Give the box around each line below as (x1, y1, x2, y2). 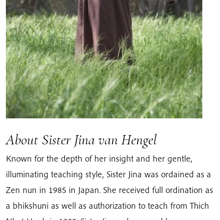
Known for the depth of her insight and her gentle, (6, 153, 192, 165)
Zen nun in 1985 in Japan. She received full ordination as (6, 184, 213, 196)
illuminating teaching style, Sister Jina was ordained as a (6, 168, 211, 180)
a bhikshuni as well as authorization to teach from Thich (6, 200, 209, 212)
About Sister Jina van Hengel (6, 131, 157, 149)
